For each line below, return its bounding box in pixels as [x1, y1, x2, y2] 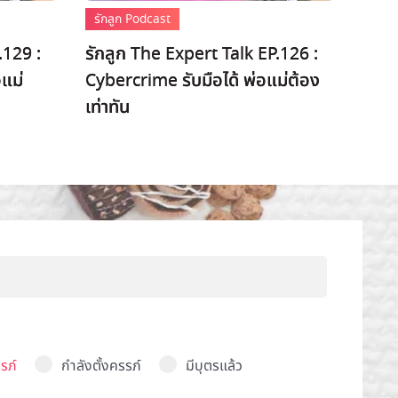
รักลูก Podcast [93, 10, 171, 28]
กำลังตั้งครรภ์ [61, 355, 141, 377]
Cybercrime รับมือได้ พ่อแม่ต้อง [84, 68, 320, 94]
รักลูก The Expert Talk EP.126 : [84, 41, 318, 68]
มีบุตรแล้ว [186, 355, 243, 377]
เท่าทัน [84, 94, 130, 121]
